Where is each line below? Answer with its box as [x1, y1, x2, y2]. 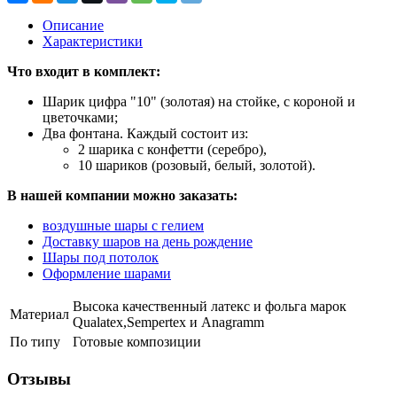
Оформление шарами [43, 265, 171, 281]
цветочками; [43, 109, 118, 125]
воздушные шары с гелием [43, 217, 204, 233]
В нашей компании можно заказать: [7, 187, 237, 203]
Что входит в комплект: [7, 63, 160, 79]
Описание [43, 17, 104, 33]
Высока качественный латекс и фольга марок [73, 298, 346, 314]
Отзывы [7, 369, 71, 388]
